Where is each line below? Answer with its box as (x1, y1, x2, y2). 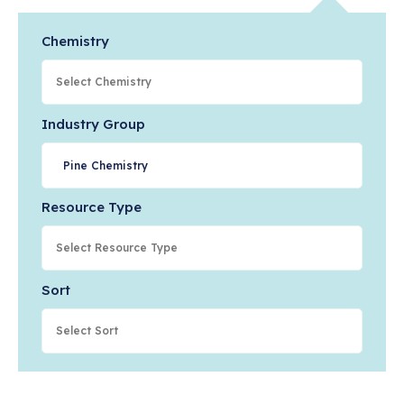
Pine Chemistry (63, 158, 149, 172)
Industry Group (41, 115, 145, 133)
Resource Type (41, 198, 142, 216)
